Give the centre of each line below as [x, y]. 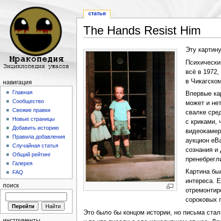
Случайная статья [36, 146]
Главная [23, 92]
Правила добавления [39, 137]
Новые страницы [34, 119]
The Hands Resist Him [142, 31]
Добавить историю [36, 128]
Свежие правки [32, 110]
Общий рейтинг [32, 155]
